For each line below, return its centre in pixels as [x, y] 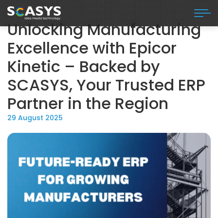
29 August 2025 [35, 118]
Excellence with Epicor [92, 48]
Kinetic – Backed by [84, 66]
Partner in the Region [88, 103]
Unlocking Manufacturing [104, 29]
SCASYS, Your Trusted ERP [106, 85]
